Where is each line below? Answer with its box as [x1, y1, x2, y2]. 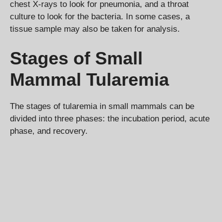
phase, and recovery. [10, 126, 88, 136]
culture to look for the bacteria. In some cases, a [10, 11, 190, 21]
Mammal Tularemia [10, 69, 169, 90]
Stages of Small [10, 48, 143, 69]
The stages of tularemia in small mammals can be [10, 102, 194, 111]
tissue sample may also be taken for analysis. [10, 24, 180, 34]
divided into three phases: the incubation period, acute [10, 114, 210, 124]
